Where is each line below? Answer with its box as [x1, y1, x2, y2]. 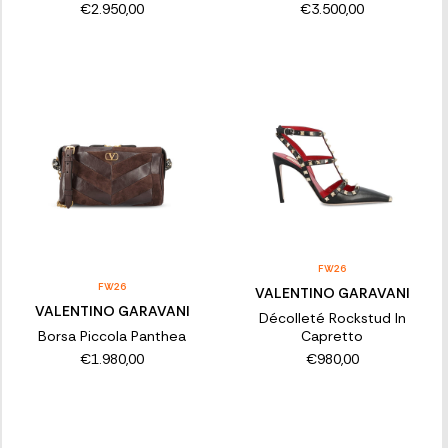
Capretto [301, 327, 364, 346]
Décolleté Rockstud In [258, 309, 406, 328]
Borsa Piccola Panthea [38, 327, 187, 346]
